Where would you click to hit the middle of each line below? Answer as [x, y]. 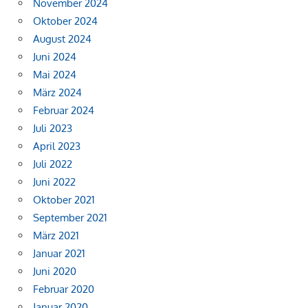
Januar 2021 [59, 253]
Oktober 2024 [65, 21]
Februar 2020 [64, 289]
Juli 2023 [53, 128]
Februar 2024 [64, 110]
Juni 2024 [55, 56]
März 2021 [56, 235]
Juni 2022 [54, 181]
